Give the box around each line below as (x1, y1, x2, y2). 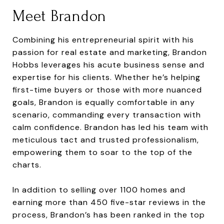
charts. (12, 159, 41, 170)
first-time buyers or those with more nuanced (12, 84, 202, 95)
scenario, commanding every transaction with (12, 109, 201, 120)
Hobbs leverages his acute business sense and (12, 59, 204, 70)
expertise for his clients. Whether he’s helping (12, 71, 200, 82)
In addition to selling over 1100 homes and (12, 184, 185, 195)
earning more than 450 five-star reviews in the (12, 196, 206, 207)
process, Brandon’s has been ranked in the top (12, 209, 205, 220)
